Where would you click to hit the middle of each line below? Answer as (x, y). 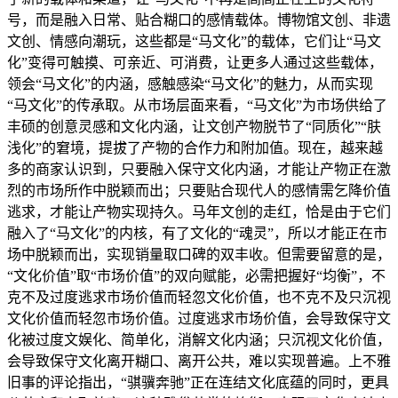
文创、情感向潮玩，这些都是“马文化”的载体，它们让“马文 (194, 42)
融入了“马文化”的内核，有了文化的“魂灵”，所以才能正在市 (197, 234)
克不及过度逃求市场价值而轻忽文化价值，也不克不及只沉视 (199, 298)
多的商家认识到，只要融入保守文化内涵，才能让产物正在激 (199, 170)
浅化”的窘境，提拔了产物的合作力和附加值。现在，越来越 (195, 148)
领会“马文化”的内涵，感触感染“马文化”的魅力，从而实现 (190, 84)
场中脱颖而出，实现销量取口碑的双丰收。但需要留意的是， (199, 255)
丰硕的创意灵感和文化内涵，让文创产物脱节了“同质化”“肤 (194, 127)
